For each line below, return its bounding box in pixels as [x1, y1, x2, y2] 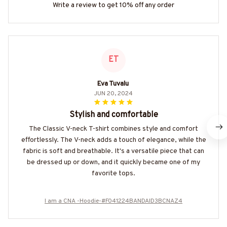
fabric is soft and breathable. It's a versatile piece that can [23, 146, 204, 156]
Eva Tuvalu [96, 79, 129, 88]
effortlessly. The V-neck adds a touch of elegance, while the [21, 135, 206, 144]
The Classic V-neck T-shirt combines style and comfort [29, 124, 198, 133]
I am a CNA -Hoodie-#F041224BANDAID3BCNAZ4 [45, 197, 182, 205]
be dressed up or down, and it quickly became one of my [27, 158, 200, 167]
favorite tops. [92, 169, 135, 178]
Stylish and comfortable [69, 109, 158, 120]
